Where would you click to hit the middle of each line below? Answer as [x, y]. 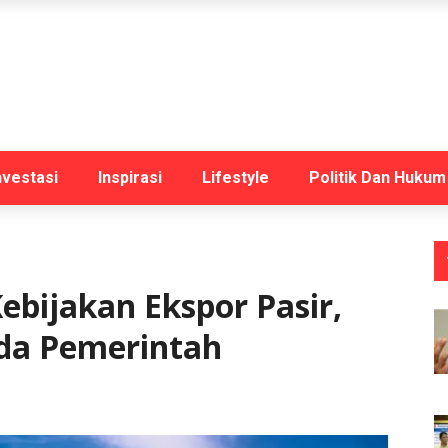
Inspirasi [130, 177]
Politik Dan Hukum [377, 177]
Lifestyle [235, 177]
